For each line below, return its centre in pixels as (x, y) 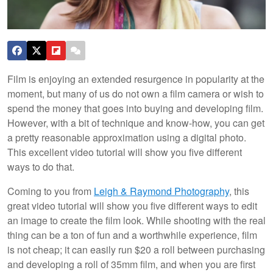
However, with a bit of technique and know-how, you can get (136, 122)
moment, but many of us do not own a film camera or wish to (136, 93)
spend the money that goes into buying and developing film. (135, 108)
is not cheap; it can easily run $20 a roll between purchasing (136, 249)
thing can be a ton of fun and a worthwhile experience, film (132, 235)
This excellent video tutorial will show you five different (125, 152)
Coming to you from (51, 191)
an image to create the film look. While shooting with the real (136, 220)
